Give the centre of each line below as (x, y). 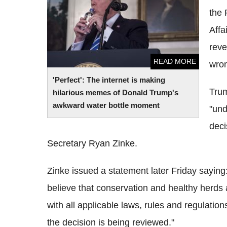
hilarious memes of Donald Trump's (116, 92)
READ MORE (175, 61)
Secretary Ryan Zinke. (92, 143)
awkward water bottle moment (106, 105)
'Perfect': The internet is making (109, 80)
